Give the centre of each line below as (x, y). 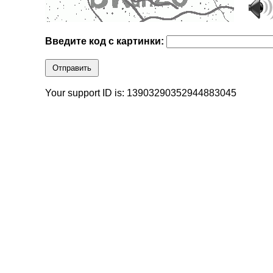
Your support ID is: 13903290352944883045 (141, 93)
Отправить (72, 68)
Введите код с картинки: (106, 41)
